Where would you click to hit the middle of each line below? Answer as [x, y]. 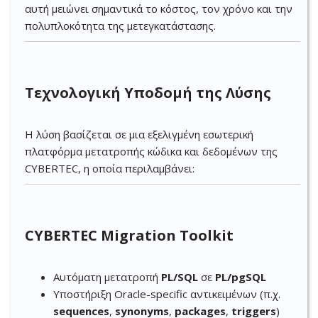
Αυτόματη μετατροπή [107, 277]
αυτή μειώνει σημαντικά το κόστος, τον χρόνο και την [159, 9]
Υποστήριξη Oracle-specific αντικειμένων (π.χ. [167, 294]
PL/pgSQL [241, 277]
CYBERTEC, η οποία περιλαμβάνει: [110, 168]
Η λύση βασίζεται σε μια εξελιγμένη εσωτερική [139, 134]
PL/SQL [180, 277]
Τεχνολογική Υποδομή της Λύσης [148, 93]
